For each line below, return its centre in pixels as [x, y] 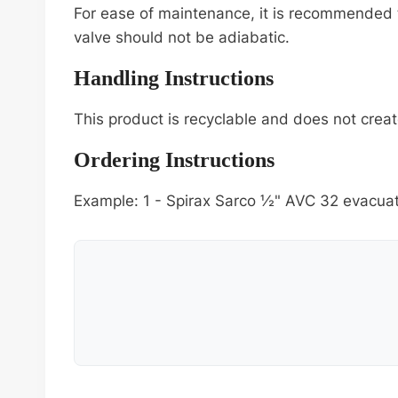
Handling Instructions [174, 79]
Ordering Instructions [174, 160]
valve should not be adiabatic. [182, 38]
